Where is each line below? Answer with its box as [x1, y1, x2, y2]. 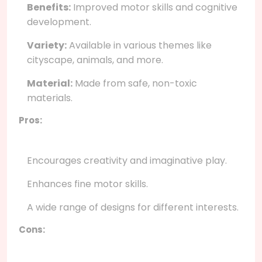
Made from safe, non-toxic [73, 76, 197, 90]
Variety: [27, 38, 67, 52]
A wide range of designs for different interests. [27, 200, 239, 214]
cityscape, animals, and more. [27, 53, 163, 67]
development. [27, 15, 91, 29]
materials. [27, 91, 73, 105]
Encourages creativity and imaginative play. [27, 153, 227, 167]
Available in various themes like [67, 38, 212, 52]
